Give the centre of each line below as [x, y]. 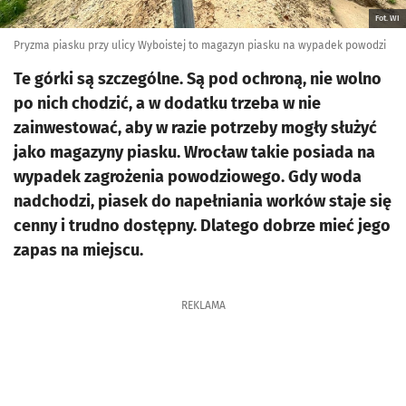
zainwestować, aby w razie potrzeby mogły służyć [195, 128]
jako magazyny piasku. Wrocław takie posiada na [194, 152]
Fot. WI [387, 18]
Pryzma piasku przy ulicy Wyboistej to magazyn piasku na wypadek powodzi [200, 45]
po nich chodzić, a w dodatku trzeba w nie [167, 103]
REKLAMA [203, 305]
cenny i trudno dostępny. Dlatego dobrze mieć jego [202, 226]
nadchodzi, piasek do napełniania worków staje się [203, 201]
